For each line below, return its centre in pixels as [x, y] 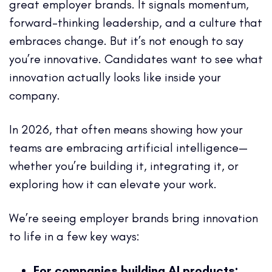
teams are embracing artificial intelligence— [128, 147]
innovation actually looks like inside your [115, 77]
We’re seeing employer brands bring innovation [134, 218]
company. [35, 95]
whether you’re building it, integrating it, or [124, 165]
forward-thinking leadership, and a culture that [136, 22]
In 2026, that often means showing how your [126, 129]
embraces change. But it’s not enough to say [126, 40]
